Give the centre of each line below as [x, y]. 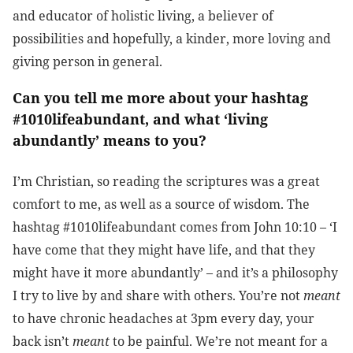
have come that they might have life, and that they [164, 250]
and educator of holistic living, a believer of [143, 16]
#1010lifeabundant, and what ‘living [140, 119]
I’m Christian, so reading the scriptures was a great [166, 182]
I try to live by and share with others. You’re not [158, 296]
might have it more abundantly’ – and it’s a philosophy [175, 273]
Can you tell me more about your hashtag [160, 98]
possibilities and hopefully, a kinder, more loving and [172, 39]
